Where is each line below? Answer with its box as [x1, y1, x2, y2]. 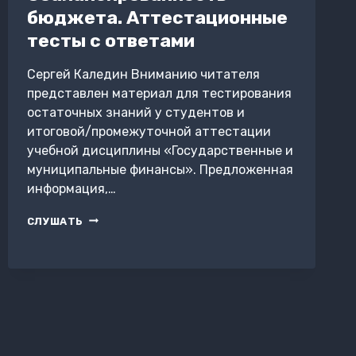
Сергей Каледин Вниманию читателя [26, 66, 260, 82]
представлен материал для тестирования [26, 85, 292, 101]
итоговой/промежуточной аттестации [26, 123, 271, 139]
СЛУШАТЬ [26, 215, 84, 227]
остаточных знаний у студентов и [26, 104, 245, 120]
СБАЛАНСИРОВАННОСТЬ [83, 212, 228, 225]
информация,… [26, 180, 116, 196]
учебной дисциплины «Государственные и [26, 142, 293, 158]
